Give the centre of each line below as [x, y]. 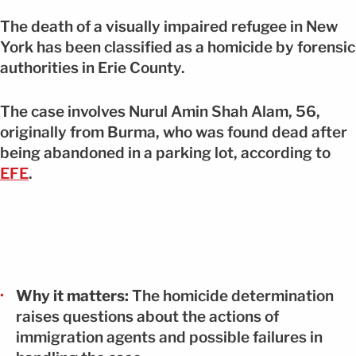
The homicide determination [231, 296]
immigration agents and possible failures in [169, 337]
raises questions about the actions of [147, 316]
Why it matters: [72, 296]
